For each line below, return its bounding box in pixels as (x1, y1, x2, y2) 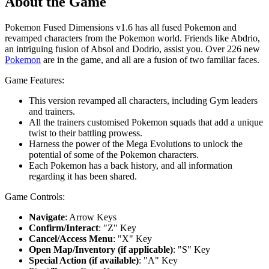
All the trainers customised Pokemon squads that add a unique (29, 116, 263, 127)
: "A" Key (139, 255, 178, 265)
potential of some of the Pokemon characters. (29, 149, 199, 160)
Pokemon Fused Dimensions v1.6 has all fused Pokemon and (5, 22, 237, 32)
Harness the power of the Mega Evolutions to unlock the (29, 138, 243, 149)
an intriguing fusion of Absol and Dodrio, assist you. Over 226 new (5, 43, 260, 54)
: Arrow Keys (65, 211, 116, 222)
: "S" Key (173, 244, 210, 255)
